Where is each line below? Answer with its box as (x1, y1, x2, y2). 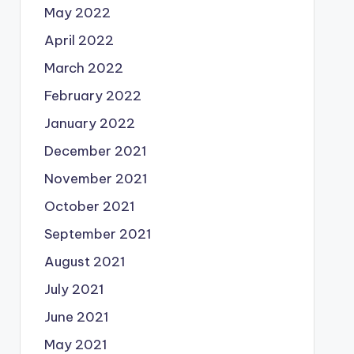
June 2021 (43, 308, 109, 326)
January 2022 (43, 115, 135, 132)
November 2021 (43, 170, 148, 187)
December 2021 (43, 142, 147, 160)
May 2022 (43, 4, 111, 21)
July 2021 (43, 281, 104, 298)
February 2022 (43, 87, 141, 104)
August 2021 (43, 253, 126, 270)
